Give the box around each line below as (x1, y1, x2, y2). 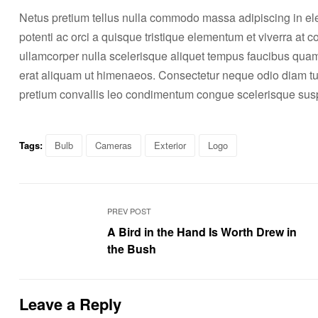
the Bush (107, 240, 157, 257)
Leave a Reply (19, 292, 121, 315)
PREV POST (107, 204, 152, 216)
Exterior (154, 138, 186, 152)
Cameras (95, 138, 132, 152)
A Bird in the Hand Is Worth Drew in (107, 223, 297, 240)
